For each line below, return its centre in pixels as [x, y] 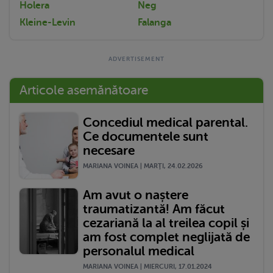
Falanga [154, 22]
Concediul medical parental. [165, 123]
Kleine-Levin [48, 22]
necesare [109, 151]
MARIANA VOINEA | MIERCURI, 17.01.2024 [147, 266]
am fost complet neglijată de [166, 237]
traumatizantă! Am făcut [154, 209]
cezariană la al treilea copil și [166, 223]
